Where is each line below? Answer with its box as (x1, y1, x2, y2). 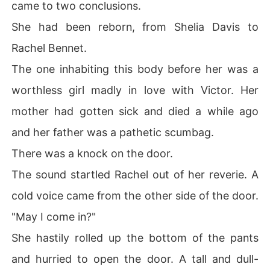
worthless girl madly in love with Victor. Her (11, 83, 259, 96)
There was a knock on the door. (11, 146, 174, 160)
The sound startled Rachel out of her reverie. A (11, 168, 259, 181)
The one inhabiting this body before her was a (11, 62, 259, 75)
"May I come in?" (11, 210, 96, 223)
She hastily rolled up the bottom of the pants (11, 231, 259, 244)
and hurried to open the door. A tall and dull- (11, 252, 259, 265)
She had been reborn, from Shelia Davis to (11, 20, 259, 33)
